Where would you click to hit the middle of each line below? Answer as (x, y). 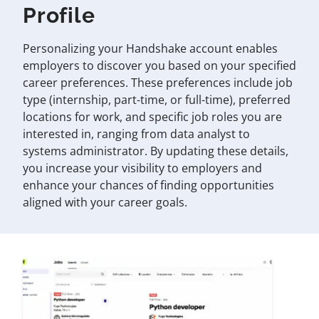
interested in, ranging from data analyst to (136, 134)
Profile (59, 16)
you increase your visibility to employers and (142, 168)
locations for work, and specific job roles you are (152, 117)
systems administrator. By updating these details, (156, 151)
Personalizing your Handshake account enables (150, 49)
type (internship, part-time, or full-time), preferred (157, 100)
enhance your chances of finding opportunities (148, 185)
